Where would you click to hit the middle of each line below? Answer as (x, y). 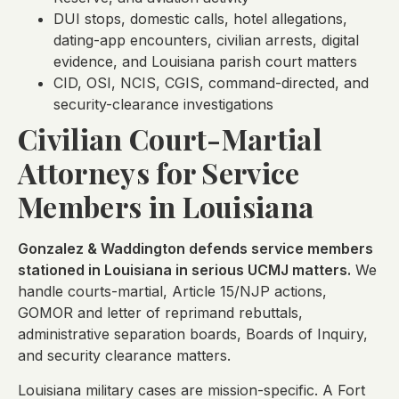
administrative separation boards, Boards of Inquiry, (193, 334)
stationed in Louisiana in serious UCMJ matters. (184, 270)
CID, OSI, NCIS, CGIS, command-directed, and (211, 83)
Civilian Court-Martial (170, 139)
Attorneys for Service (159, 173)
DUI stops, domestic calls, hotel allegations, (200, 19)
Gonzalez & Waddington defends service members (195, 249)
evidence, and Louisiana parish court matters (205, 62)
